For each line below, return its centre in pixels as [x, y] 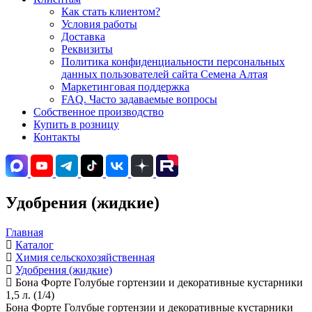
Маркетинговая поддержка [125, 87]
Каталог [34, 244]
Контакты [57, 137]
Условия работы [99, 24]
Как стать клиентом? [111, 11]
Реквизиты [87, 49]
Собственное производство [99, 112]
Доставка [83, 37]
